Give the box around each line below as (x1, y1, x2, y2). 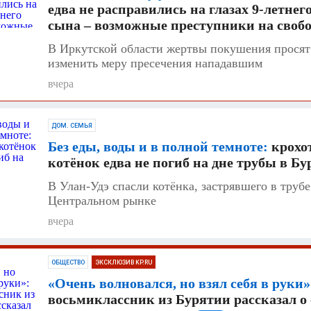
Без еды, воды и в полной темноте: (48, 138, 268, 154)
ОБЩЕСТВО (51, 258, 85, 266)
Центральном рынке (48, 193, 156, 208)
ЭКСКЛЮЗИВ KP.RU (95, 258, 152, 266)
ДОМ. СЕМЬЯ (51, 121, 92, 129)
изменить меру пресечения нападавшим (48, 56, 262, 70)
